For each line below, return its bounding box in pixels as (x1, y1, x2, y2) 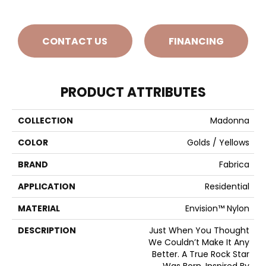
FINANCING (168, 34, 224, 48)
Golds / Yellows (187, 137, 249, 149)
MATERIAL (18, 202, 60, 215)
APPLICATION (18, 180, 75, 193)
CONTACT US (42, 34, 108, 48)
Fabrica (219, 159, 249, 171)
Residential (205, 180, 249, 193)
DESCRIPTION (18, 224, 76, 237)
